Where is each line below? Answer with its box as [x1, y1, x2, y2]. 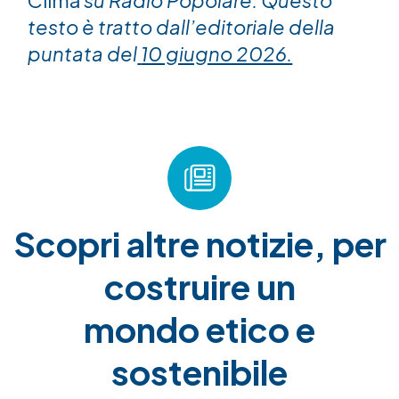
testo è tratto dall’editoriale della [28, 13, 336, 39]
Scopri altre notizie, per [12, 223, 387, 265]
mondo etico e [84, 308, 315, 351]
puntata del [28, 40, 138, 66]
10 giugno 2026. [141, 40, 293, 66]
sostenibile [111, 351, 288, 394]
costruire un [103, 265, 296, 308]
